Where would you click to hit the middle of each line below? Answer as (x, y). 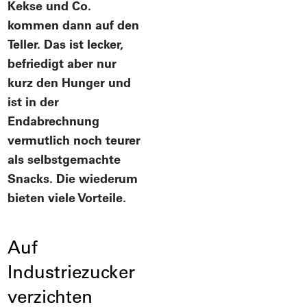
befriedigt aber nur (62, 63)
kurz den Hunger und (70, 82)
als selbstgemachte (64, 159)
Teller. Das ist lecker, (66, 44)
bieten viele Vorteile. (67, 197)
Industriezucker (72, 271)
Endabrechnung (54, 121)
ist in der (34, 101)
